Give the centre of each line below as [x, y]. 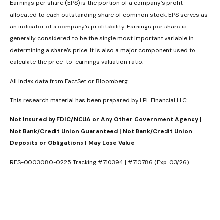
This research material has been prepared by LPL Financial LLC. [99, 100]
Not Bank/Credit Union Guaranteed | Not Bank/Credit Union [101, 131]
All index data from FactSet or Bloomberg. [69, 81]
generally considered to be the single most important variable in [102, 39]
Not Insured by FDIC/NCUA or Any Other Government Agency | [106, 120]
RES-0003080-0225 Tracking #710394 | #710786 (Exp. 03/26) [99, 162]
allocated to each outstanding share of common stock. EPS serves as [109, 15]
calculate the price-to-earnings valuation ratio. [77, 62]
